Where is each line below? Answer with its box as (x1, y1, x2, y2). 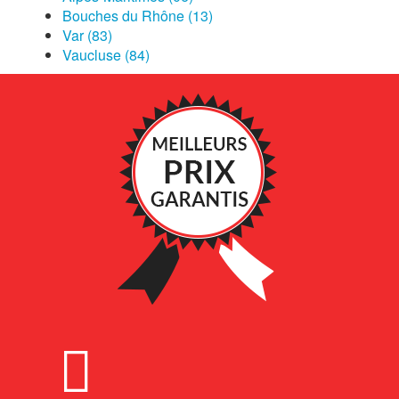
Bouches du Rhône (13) (62, 5, 213, 26)
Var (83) (62, 25, 112, 45)
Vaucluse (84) (62, 45, 150, 65)
